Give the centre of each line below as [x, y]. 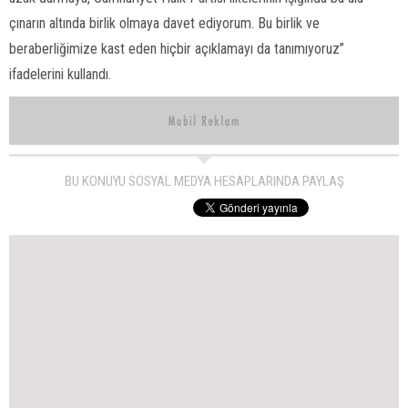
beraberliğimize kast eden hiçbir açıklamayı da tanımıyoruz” [177, 48]
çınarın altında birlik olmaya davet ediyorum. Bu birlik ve [164, 23]
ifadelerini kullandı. [60, 74]
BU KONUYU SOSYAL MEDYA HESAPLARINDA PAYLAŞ [204, 182]
